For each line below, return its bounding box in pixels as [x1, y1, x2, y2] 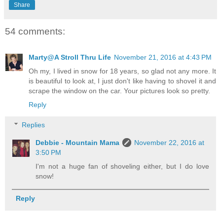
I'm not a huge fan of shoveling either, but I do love [36, 162, 209, 171]
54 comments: [5, 26, 65, 37]
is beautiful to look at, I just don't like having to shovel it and [29, 76, 216, 85]
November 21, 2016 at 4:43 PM [114, 53, 212, 61]
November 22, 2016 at [134, 139, 205, 147]
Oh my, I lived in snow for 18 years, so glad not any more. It [29, 67, 216, 75]
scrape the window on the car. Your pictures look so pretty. [29, 86, 210, 95]
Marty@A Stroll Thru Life [29, 53, 111, 61]
